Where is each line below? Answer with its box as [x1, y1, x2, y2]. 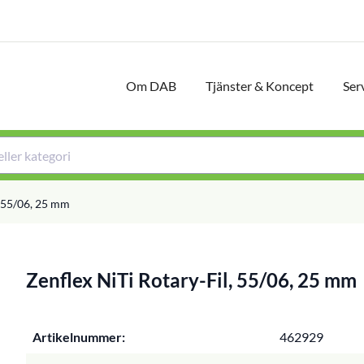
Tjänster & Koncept [206, 78, 314, 93]
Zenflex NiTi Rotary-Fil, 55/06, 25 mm [26, 268, 357, 292]
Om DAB [126, 78, 176, 93]
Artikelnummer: [32, 329, 125, 344]
